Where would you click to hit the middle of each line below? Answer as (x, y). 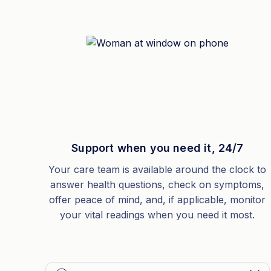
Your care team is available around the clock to (158, 169)
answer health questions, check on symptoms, (158, 184)
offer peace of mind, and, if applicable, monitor (158, 200)
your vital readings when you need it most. (158, 215)
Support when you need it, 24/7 (158, 148)
